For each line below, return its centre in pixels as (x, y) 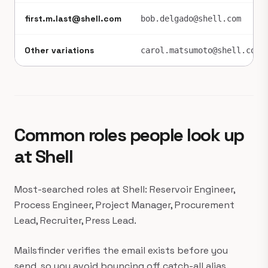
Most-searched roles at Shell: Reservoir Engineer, (125, 189)
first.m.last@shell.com (73, 19)
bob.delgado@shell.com (191, 19)
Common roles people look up (129, 135)
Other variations (59, 50)
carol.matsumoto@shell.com (200, 50)
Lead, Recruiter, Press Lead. (75, 220)
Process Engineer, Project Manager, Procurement (124, 205)
